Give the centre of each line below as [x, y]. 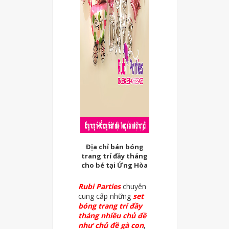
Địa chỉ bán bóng [114, 146]
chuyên [134, 187]
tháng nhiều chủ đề [112, 216]
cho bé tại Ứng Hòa [114, 165]
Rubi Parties [100, 187]
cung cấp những [105, 196]
